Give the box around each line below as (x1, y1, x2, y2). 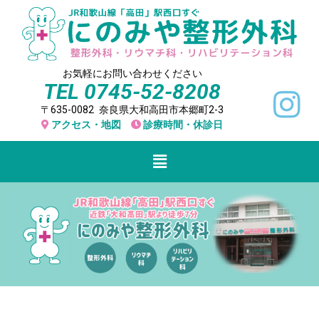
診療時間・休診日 (143, 119, 224, 131)
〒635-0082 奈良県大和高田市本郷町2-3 (41, 104, 224, 116)
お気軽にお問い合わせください (62, 68, 202, 80)
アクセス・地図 (51, 119, 122, 131)
